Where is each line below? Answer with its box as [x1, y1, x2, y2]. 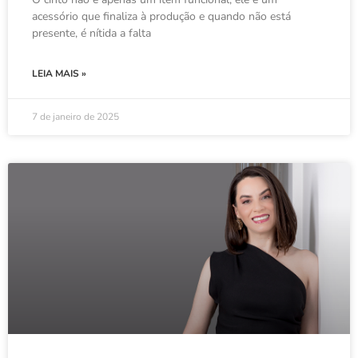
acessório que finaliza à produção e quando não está [32, 9, 291, 24]
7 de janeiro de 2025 [32, 110, 119, 123]
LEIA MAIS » [32, 67, 86, 80]
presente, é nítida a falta [32, 26, 151, 41]
